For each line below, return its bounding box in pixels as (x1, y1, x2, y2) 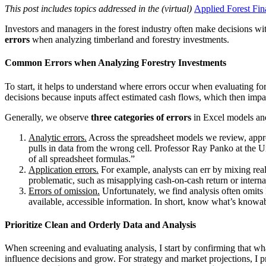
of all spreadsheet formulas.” (28, 153, 135, 164)
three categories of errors (91, 112, 191, 122)
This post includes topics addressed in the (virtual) (5, 4, 194, 14)
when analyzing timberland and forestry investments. (30, 34, 229, 45)
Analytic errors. (28, 132, 87, 142)
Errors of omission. (28, 185, 100, 196)
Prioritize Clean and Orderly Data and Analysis (5, 219, 196, 230)
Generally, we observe (5, 112, 91, 122)
